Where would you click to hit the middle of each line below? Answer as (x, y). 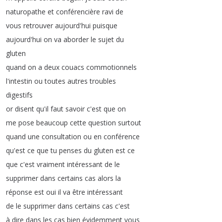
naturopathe (26, 12)
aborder (76, 39)
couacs (73, 67)
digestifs (19, 95)
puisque (105, 26)
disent (25, 109)
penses (70, 150)
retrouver (38, 26)
